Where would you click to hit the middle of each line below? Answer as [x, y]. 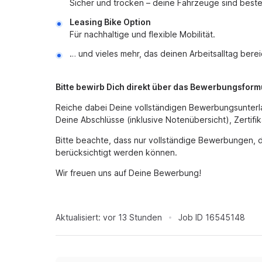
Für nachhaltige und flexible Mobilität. [142, 34]
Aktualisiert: [78, 217]
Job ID [191, 217]
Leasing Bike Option [110, 22]
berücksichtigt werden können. [116, 152]
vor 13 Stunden [132, 217]
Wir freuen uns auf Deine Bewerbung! [128, 173]
